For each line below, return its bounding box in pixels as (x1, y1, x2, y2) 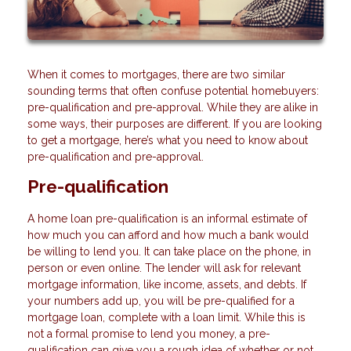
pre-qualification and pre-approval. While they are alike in (27, 101, 318, 114)
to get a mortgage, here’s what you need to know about (27, 134, 308, 147)
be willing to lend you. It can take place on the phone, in (27, 245, 311, 259)
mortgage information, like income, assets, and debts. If (27, 278, 306, 291)
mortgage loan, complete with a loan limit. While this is (27, 311, 306, 324)
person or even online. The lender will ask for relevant (27, 262, 301, 275)
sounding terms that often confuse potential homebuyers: (27, 85, 319, 98)
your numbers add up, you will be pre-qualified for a (27, 295, 295, 308)
